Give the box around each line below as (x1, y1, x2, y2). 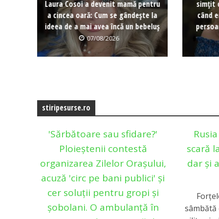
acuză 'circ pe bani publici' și (41, 172, 165, 185)
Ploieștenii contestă (59, 142, 147, 155)
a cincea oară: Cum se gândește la (47, 9, 157, 21)
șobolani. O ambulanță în (47, 201, 159, 214)
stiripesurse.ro (42, 102, 90, 113)
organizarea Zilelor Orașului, (40, 157, 166, 170)
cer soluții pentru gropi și (47, 186, 159, 199)
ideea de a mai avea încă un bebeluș (44, 21, 160, 32)
